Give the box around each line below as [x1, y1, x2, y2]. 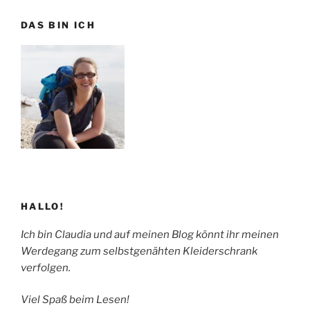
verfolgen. [21, 261, 71, 274]
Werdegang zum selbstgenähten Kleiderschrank [21, 244, 257, 257]
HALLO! [21, 201, 65, 212]
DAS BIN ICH [21, 19, 95, 31]
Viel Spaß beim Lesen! [21, 293, 129, 307]
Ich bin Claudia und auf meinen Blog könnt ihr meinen [21, 228, 279, 241]
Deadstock [20, 6, 75, 19]
